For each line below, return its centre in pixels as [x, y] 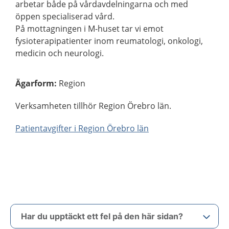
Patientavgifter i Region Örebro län [82, 128]
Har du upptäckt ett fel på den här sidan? [102, 216]
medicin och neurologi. [60, 53]
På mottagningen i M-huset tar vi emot [89, 29]
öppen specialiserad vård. [65, 16]
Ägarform [35, 83]
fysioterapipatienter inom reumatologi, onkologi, [109, 41]
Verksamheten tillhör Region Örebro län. [93, 106]
